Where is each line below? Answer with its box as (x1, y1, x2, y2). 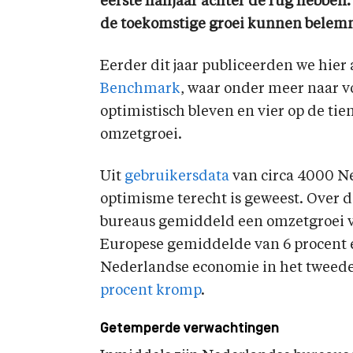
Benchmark (100, 82, 180, 96)
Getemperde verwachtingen (100, 321, 279, 336)
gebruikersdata (124, 169, 229, 184)
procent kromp (100, 284, 201, 298)
